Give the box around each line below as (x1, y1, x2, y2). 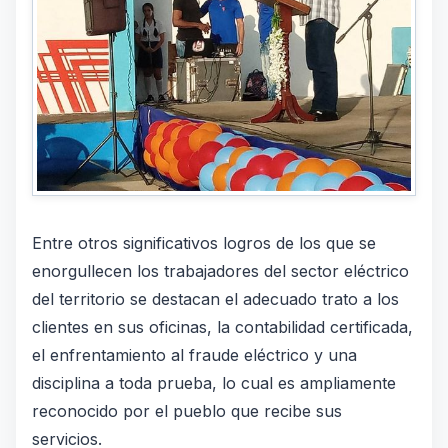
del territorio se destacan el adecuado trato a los (32, 288, 399, 309)
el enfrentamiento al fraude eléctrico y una (32, 344, 357, 365)
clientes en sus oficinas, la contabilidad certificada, (32, 316, 413, 337)
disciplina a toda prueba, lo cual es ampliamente (32, 372, 396, 393)
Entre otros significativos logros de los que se (32, 232, 376, 253)
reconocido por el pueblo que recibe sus (32, 400, 342, 421)
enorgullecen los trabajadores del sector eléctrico (32, 260, 409, 281)
